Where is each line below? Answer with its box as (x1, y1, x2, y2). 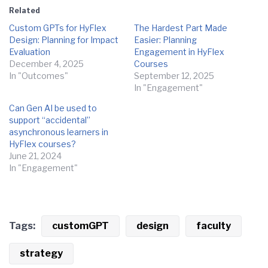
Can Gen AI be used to (9, 102, 97, 113)
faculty (196, 220, 231, 232)
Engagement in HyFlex (134, 46, 224, 57)
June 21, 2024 (9, 150, 62, 161)
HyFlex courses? (9, 138, 76, 149)
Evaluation (9, 46, 50, 57)
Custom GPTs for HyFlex (9, 22, 106, 33)
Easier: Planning (134, 34, 197, 45)
